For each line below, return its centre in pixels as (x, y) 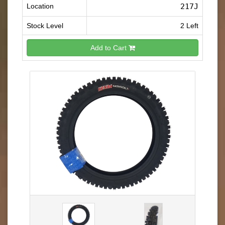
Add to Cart (109, 47)
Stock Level (45, 26)
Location (40, 6)
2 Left (189, 26)
